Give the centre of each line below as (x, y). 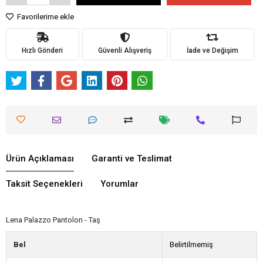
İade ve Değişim (212, 51)
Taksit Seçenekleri (44, 183)
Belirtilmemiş (191, 244)
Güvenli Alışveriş (125, 51)
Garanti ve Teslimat (132, 158)
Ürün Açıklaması (40, 158)
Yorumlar (119, 183)
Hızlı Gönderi (43, 51)
